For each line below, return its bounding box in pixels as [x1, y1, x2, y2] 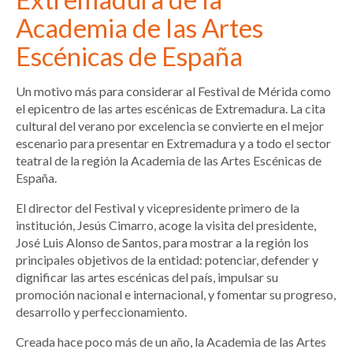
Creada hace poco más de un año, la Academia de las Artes [16, 333, 326, 349]
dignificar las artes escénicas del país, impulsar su [16, 269, 278, 284]
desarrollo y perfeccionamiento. [16, 303, 187, 319]
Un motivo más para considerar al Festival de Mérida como [16, 83, 331, 98]
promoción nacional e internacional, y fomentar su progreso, [16, 286, 336, 302]
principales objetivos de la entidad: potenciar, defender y [16, 251, 318, 267]
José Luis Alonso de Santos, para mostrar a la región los [16, 234, 309, 250]
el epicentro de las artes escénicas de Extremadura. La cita [16, 100, 325, 116]
